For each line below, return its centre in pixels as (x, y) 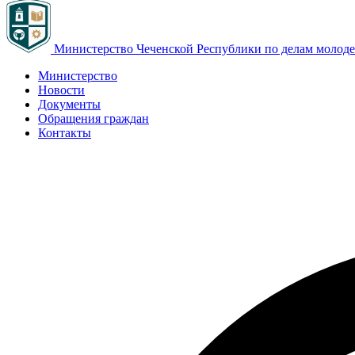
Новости (61, 90)
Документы (69, 104)
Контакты (65, 133)
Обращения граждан (94, 118)
